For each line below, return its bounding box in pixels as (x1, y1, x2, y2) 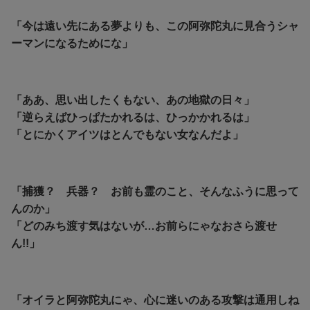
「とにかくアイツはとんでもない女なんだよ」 (11, 128, 244, 140)
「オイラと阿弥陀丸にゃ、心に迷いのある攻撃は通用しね (11, 293, 299, 306)
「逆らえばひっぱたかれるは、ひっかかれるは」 (11, 111, 255, 123)
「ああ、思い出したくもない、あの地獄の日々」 (11, 93, 255, 106)
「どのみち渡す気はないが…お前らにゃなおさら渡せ (11, 219, 277, 232)
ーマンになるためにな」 (11, 37, 133, 49)
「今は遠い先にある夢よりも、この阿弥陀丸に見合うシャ (11, 19, 299, 32)
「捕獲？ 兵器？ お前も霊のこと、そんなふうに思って (11, 185, 299, 197)
